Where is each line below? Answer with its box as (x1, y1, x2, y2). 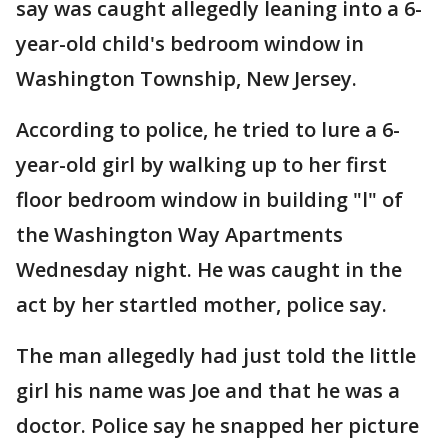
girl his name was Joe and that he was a (16, 377, 400, 404)
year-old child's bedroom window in (16, 30, 364, 57)
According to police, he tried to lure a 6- (16, 116, 400, 143)
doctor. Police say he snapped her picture (16, 412, 419, 439)
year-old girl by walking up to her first (16, 151, 387, 178)
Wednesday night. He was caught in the (16, 256, 402, 283)
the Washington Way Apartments (16, 221, 343, 248)
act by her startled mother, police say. (16, 291, 387, 318)
